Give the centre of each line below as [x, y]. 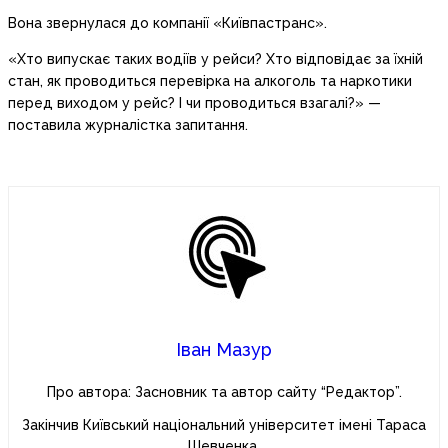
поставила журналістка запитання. [128, 125]
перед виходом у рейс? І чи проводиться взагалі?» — [194, 103]
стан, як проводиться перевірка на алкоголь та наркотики [210, 81]
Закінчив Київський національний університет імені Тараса [224, 425]
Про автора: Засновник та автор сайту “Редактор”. [224, 392]
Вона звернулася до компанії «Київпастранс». [167, 23]
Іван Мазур [224, 350]
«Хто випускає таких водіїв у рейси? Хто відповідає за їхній [215, 59]
